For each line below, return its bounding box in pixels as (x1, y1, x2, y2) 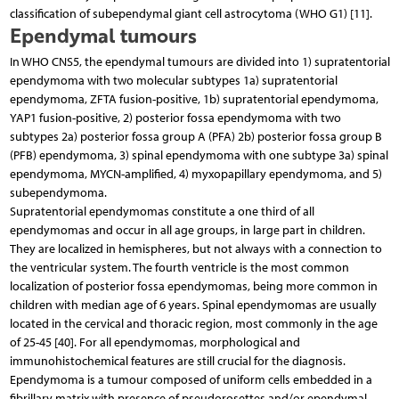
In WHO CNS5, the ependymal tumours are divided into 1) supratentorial (9, 53, 390, 69)
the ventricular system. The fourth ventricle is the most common (9, 259, 349, 275)
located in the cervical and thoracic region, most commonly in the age (9, 315, 378, 331)
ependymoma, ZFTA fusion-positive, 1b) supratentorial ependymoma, (9, 91, 379, 107)
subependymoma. (9, 184, 107, 200)
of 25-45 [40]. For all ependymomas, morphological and (9, 334, 300, 350)
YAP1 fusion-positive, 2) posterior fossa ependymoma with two (9, 110, 341, 126)
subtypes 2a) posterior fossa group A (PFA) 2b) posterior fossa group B (9, 128, 382, 144)
